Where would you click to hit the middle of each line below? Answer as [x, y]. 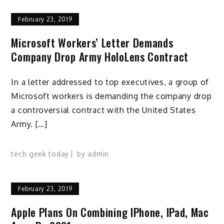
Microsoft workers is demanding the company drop [111, 96]
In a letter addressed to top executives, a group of [110, 82]
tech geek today [40, 153]
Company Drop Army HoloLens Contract [100, 57]
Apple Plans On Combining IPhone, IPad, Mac [110, 212]
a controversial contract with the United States [103, 110]
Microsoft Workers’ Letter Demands [92, 43]
